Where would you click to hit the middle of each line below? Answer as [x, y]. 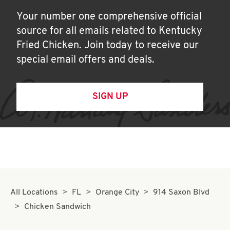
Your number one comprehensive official [109, 17]
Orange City [117, 193]
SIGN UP [110, 97]
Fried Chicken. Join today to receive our [108, 46]
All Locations [34, 193]
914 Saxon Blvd [181, 193]
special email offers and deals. [85, 60]
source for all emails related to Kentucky [109, 31]
